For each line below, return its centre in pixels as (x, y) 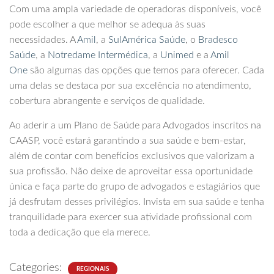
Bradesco (218, 40)
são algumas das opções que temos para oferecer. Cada (146, 71)
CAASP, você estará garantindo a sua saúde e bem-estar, (128, 141)
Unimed (177, 55)
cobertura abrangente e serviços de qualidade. (107, 101)
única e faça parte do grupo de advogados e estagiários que (135, 187)
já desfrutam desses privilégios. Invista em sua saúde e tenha (137, 202)
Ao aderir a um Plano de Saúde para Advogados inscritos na (135, 126)
